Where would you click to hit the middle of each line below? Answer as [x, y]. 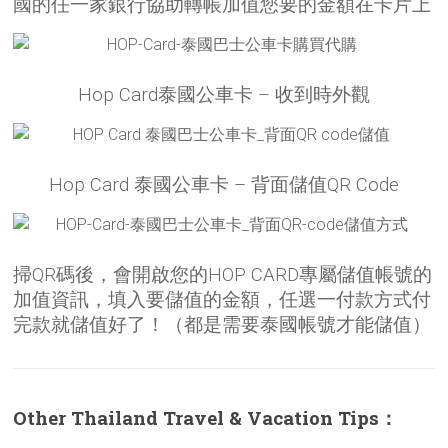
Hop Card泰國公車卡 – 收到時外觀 [223, 95]
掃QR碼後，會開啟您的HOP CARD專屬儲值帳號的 [223, 275]
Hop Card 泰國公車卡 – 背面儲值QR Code [223, 185]
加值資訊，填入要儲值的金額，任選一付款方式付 [222, 300]
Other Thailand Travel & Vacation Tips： [206, 418]
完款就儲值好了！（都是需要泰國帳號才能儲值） [222, 325]
